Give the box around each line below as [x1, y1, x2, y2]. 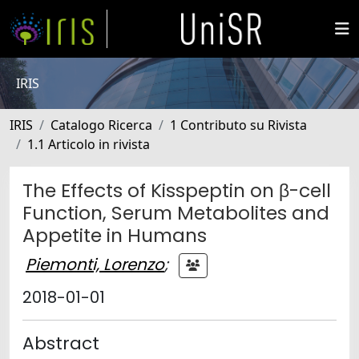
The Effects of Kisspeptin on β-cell [22, 177, 331, 204]
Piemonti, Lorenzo [26, 252, 164, 276]
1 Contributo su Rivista [170, 116, 307, 134]
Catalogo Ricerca [50, 116, 152, 134]
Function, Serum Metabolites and [22, 200, 329, 226]
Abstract [22, 331, 99, 356]
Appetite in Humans [22, 222, 207, 248]
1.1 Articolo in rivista [27, 135, 150, 153]
